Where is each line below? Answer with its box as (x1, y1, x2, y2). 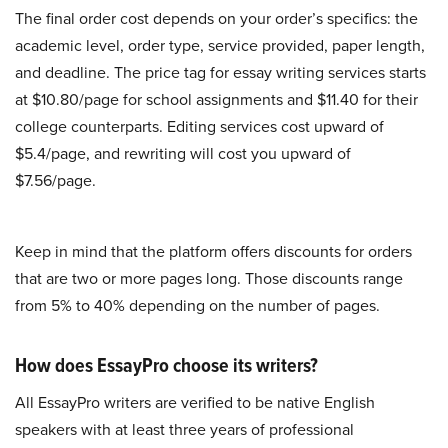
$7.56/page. (15, 169, 96, 193)
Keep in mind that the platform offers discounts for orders (15, 240, 412, 264)
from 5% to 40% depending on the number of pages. (15, 294, 380, 318)
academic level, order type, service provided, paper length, (15, 34, 425, 58)
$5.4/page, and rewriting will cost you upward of (15, 142, 351, 166)
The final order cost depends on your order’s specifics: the (15, 7, 418, 31)
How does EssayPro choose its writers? (15, 350, 318, 381)
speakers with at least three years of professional (15, 418, 354, 442)
